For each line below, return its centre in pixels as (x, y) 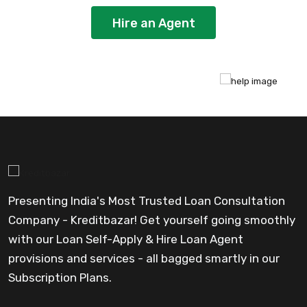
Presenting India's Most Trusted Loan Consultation (147, 201)
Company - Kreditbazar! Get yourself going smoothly (152, 220)
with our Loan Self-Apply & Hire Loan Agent (126, 240)
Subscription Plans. (60, 278)
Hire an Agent (153, 24)
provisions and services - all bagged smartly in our (144, 259)
